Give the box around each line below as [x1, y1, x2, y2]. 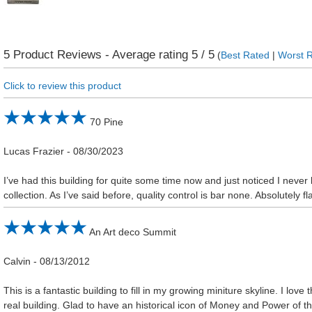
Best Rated [221, 49, 270, 61]
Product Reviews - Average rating [10, 47, 192, 61]
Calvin [3, 255, 31, 267]
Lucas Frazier [3, 146, 65, 157]
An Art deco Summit [89, 226, 177, 237]
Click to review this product [3, 80, 122, 92]
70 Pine [90, 116, 124, 128]
